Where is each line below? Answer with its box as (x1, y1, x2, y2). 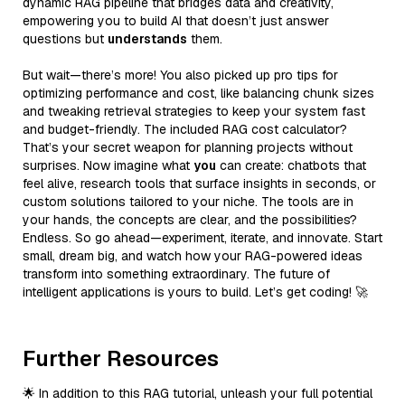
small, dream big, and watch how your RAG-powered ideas (23, 247, 363, 264)
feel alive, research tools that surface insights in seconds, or (23, 174, 376, 192)
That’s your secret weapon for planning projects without (23, 138, 353, 155)
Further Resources (23, 344, 219, 372)
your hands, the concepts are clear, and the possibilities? (23, 211, 357, 228)
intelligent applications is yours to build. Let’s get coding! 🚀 (23, 283, 368, 300)
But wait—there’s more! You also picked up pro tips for (23, 66, 338, 83)
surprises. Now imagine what (23, 156, 193, 174)
